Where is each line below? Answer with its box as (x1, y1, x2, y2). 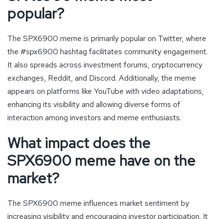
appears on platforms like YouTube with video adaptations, (7, 86, 204, 96)
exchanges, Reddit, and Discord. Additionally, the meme (7, 72, 196, 83)
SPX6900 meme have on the (7, 150, 196, 170)
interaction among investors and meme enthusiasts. (7, 112, 181, 123)
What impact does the (7, 132, 151, 153)
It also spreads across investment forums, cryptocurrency (7, 59, 202, 70)
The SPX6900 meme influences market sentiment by (7, 197, 189, 208)
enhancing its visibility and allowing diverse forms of (7, 99, 180, 109)
